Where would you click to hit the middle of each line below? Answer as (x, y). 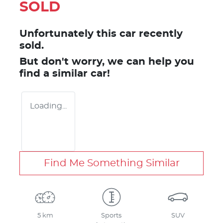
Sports (111, 216)
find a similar (55, 73)
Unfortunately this (69, 34)
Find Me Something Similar (111, 163)
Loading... (48, 106)
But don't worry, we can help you (107, 61)
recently (159, 34)
